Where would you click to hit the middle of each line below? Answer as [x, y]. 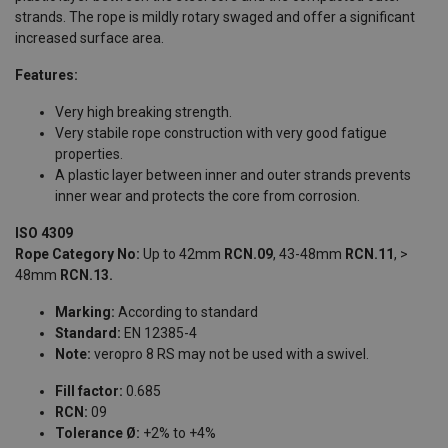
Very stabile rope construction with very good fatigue [221, 132]
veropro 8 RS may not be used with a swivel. [230, 353]
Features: [46, 74]
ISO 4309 [44, 232]
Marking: [85, 311]
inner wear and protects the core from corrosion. [207, 195]
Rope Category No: [77, 253]
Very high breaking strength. [143, 111]
